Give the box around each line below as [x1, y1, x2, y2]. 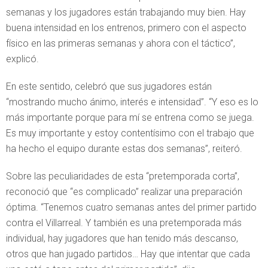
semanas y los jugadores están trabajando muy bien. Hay [6, 7, 246, 18]
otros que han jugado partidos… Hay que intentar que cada [6, 248, 250, 260]
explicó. [6, 53, 39, 65]
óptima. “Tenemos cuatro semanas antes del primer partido [6, 202, 257, 213]
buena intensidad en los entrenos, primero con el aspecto [6, 22, 246, 33]
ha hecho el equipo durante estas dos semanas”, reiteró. [6, 143, 242, 154]
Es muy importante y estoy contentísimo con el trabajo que [6, 127, 254, 139]
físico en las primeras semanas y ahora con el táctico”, [6, 38, 235, 49]
